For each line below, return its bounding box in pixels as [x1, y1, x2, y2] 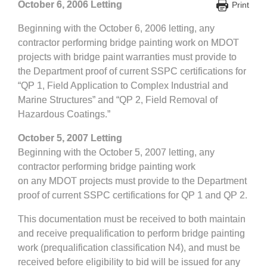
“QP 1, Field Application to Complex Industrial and [18, 80, 228, 91]
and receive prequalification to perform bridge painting [18, 228, 245, 238]
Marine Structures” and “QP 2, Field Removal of [18, 95, 218, 105]
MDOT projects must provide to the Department [46, 176, 247, 186]
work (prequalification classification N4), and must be [18, 243, 240, 253]
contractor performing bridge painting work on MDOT [18, 38, 239, 48]
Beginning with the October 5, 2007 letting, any [18, 147, 215, 157]
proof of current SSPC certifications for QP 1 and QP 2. [18, 190, 247, 200]
